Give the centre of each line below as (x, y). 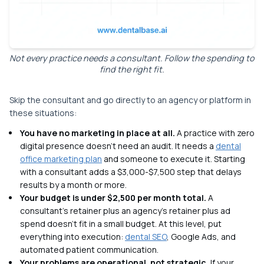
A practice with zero (215, 133)
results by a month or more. (73, 185)
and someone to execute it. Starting (174, 159)
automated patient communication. (89, 250)
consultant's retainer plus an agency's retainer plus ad (125, 211)
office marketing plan (61, 159)
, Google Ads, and (201, 237)
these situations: (43, 113)
